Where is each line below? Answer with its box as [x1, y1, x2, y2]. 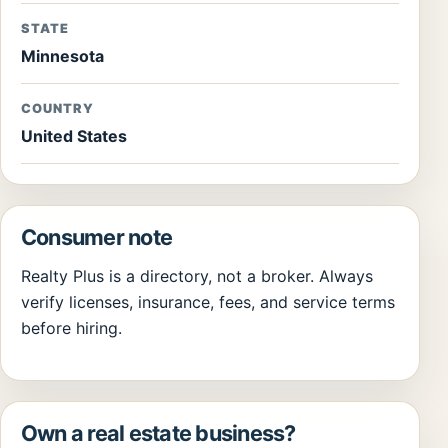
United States [21, 125, 127, 146]
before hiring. [21, 317, 122, 338]
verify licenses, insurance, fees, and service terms [21, 291, 395, 312]
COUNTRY [21, 100, 95, 116]
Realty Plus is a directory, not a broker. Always [21, 265, 373, 286]
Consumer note [21, 223, 173, 250]
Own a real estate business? [21, 419, 296, 446]
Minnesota [21, 45, 104, 66]
